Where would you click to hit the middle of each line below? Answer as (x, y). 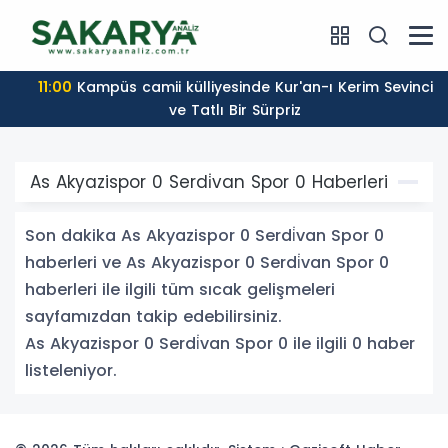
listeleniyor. (71, 371)
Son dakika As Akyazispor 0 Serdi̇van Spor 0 (204, 236)
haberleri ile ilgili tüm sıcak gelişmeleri (180, 290)
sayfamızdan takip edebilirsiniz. (153, 317)
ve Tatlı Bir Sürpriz (225, 110)
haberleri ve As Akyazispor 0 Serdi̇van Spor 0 (207, 263)
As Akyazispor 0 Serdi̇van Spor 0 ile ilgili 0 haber (220, 344)
